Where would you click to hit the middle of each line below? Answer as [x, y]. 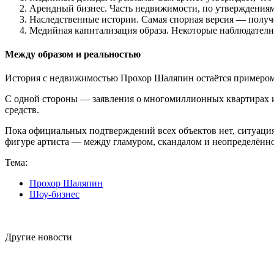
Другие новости [39, 237]
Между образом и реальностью [73, 54]
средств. [22, 110]
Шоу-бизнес [54, 194]
